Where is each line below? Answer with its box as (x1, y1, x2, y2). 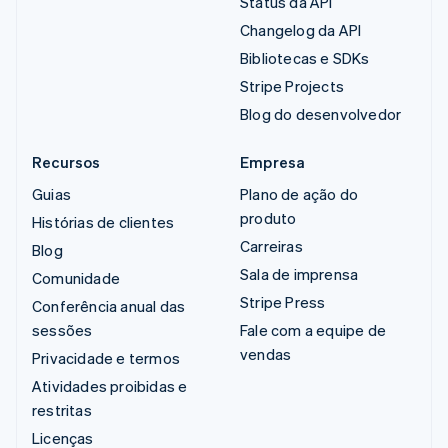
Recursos (32, 151, 101, 172)
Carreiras (240, 235, 303, 256)
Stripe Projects (240, 75, 344, 96)
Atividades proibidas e (32, 375, 188, 396)
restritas (32, 399, 92, 420)
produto (240, 207, 297, 228)
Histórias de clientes (32, 211, 175, 232)
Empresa (240, 151, 306, 172)
